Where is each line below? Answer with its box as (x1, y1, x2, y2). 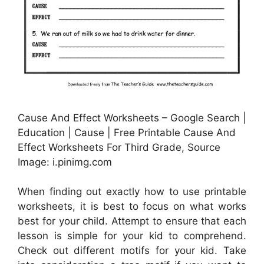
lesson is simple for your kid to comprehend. (18, 230, 246, 242)
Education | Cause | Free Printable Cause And (18, 126, 236, 138)
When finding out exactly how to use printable (18, 186, 246, 198)
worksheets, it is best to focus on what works (18, 200, 246, 213)
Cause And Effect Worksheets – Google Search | (18, 111, 246, 124)
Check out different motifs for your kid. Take (18, 245, 246, 257)
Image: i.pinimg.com (18, 156, 112, 168)
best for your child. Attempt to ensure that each (18, 215, 246, 227)
